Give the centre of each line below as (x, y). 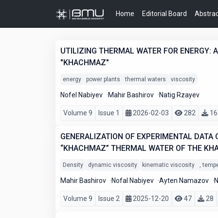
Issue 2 (109, 199)
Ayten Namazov (185, 181)
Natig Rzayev (179, 95)
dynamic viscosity (113, 165)
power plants (103, 79)
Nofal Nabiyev (133, 181)
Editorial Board (164, 13)
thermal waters (145, 79)
